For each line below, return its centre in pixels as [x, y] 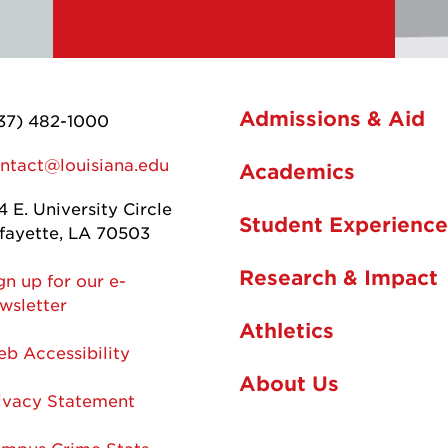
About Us [289, 382]
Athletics [286, 329]
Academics [297, 170]
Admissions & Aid [332, 117]
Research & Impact [338, 276]
